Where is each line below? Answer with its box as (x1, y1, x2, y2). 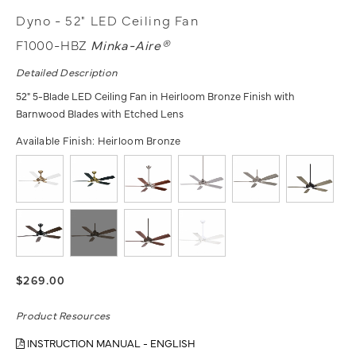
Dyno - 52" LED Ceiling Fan (16, 10, 199, 29)
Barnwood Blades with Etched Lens (16, 105, 184, 120)
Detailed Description (16, 64, 118, 79)
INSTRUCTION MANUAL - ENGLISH (25, 335, 195, 350)
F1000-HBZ (16, 35, 91, 53)
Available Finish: (16, 132, 98, 147)
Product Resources (16, 307, 110, 322)
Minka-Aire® (91, 35, 170, 53)
